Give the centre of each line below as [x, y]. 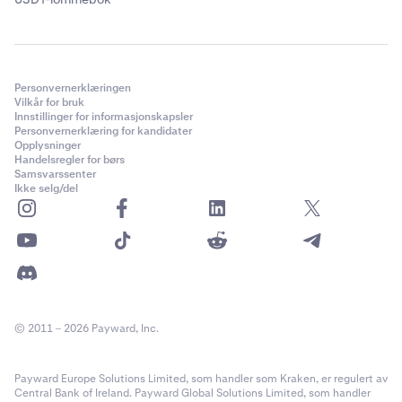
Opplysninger [48, 145]
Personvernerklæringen [73, 88]
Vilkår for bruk [49, 102]
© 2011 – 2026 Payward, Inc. [87, 328]
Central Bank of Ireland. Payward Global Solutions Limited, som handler [192, 393]
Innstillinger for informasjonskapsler [104, 117]
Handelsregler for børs [70, 160]
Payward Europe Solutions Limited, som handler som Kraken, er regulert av [201, 379]
